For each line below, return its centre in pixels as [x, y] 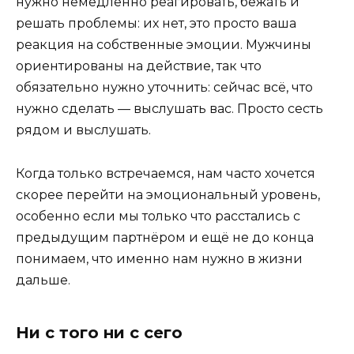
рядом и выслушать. [83, 130]
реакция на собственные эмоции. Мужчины [164, 45]
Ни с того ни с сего [99, 332]
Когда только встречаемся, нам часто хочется [166, 173]
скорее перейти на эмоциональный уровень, [168, 194]
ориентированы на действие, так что [139, 66]
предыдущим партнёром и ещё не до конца [165, 237]
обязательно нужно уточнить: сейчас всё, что [164, 88]
